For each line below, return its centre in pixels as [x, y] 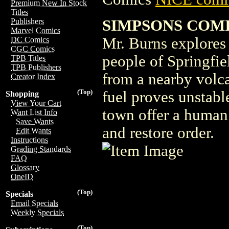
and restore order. [158, 133]
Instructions [29, 140]
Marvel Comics [36, 30]
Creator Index [33, 76]
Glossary [25, 167]
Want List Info [34, 112]
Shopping [22, 94]
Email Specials [35, 203]
